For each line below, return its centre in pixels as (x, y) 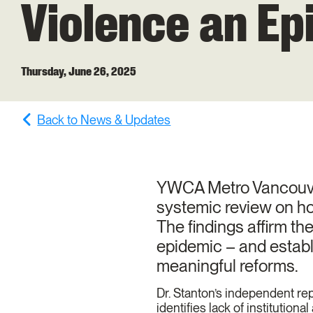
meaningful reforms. (229, 266)
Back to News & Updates (104, 119)
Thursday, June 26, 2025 (79, 71)
